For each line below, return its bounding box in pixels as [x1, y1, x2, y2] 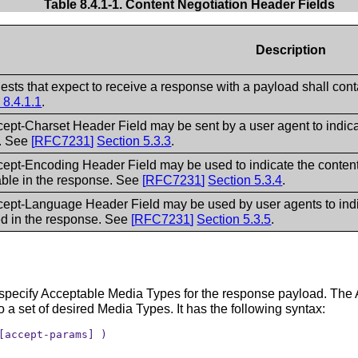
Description [256, 42, 327, 57]
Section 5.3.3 [97, 133, 172, 148]
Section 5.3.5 [197, 212, 272, 226]
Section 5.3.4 [208, 173, 283, 187]
